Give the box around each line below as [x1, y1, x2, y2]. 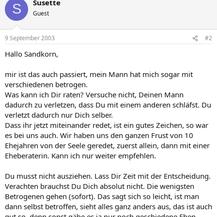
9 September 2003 [5, 34, 55, 42]
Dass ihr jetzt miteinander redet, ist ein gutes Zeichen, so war [5, 120, 208, 130]
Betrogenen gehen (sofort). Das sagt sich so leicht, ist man [5, 191, 199, 201]
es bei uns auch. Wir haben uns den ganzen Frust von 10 [5, 130, 193, 140]
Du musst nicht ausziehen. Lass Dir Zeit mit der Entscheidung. [5, 171, 211, 181]
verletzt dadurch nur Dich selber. [5, 110, 113, 120]
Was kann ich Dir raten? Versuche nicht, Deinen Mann [5, 90, 184, 99]
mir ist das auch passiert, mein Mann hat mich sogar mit [5, 69, 193, 79]
